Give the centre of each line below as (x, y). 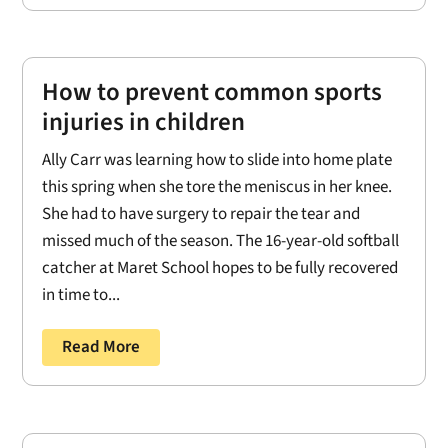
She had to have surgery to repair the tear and (201, 214)
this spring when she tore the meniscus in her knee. (217, 187)
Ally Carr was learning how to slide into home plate (217, 160)
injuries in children (144, 122)
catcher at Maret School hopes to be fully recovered (220, 268)
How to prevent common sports (212, 92)
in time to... (81, 295)
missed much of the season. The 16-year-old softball (221, 241)
